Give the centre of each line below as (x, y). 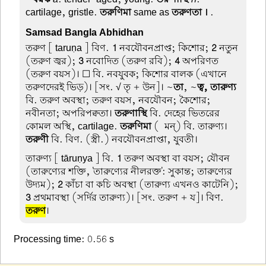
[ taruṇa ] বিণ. (79, 48)
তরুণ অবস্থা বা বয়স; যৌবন (176, 158)
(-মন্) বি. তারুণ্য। (190, 127)
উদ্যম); (42, 184)
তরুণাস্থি (131, 114)
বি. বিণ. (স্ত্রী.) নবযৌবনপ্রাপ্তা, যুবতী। (123, 140)
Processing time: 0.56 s (64, 240)
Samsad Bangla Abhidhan (85, 32)
